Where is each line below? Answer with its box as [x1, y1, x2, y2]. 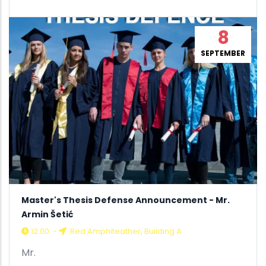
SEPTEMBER [201, 48, 245, 59]
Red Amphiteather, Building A [68, 225, 182, 237]
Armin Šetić [21, 208, 73, 220]
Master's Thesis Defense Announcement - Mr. [21, 194, 230, 206]
